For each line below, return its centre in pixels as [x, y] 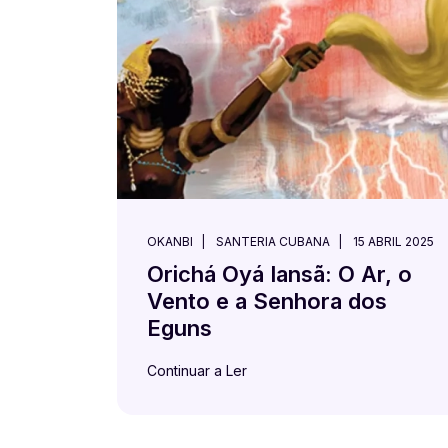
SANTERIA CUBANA [273, 241]
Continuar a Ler [197, 370]
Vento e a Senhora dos [267, 301]
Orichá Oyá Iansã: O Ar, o [279, 274]
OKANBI [170, 241]
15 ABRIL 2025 [393, 241]
